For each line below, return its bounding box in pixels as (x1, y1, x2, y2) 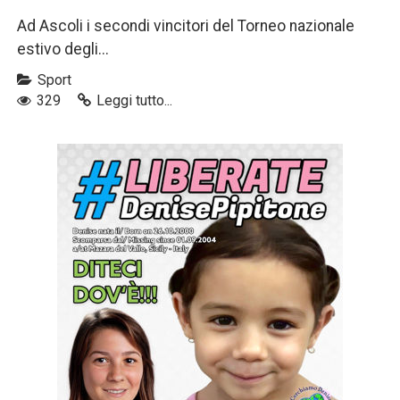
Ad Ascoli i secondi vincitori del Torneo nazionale (17, 17, 354, 36)
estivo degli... (17, 40, 109, 59)
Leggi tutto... (96, 92, 172, 110)
